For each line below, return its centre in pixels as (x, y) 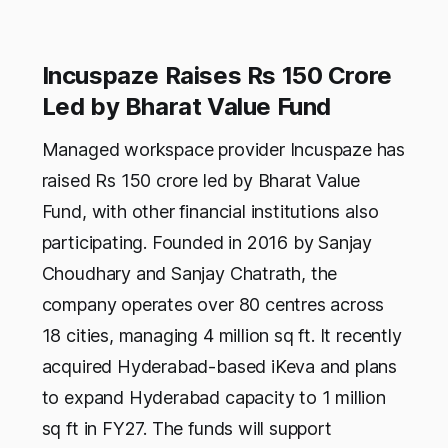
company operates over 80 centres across (213, 305)
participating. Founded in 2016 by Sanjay (207, 243)
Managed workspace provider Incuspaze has (223, 150)
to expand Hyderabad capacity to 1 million (213, 398)
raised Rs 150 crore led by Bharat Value (201, 181)
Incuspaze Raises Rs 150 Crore (216, 76)
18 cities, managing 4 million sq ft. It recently (221, 336)
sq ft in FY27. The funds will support (186, 429)
